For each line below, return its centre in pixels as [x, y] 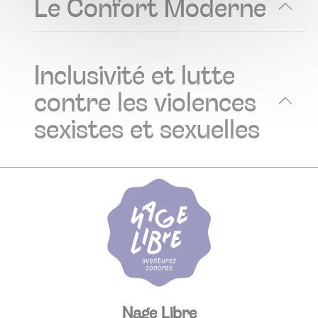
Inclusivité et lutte [135, 74]
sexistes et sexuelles [147, 128]
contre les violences [145, 101]
